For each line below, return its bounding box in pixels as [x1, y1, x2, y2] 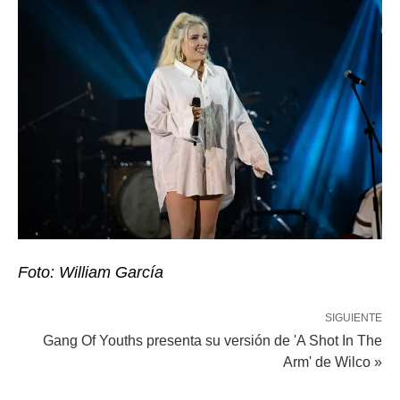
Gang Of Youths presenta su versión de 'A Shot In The [43, 333, 382, 349]
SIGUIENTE [325, 312, 382, 325]
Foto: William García [18, 263, 163, 282]
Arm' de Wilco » [283, 354, 382, 371]
